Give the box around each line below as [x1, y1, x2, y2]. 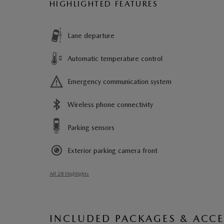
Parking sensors [67, 123, 114, 131]
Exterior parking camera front [67, 146, 157, 154]
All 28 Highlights [49, 170, 89, 177]
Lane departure [67, 31, 114, 39]
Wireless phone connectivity [67, 100, 153, 108]
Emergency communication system [67, 77, 171, 85]
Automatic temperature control [67, 54, 162, 62]
